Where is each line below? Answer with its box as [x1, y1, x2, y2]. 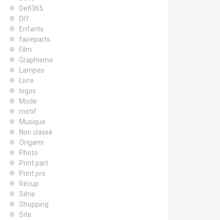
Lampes [19, 66, 44, 74]
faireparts [19, 35, 50, 43]
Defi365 [19, 4, 43, 12]
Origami [19, 138, 44, 146]
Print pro [19, 169, 46, 177]
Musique [19, 118, 46, 126]
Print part [19, 159, 48, 167]
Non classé [19, 128, 53, 136]
